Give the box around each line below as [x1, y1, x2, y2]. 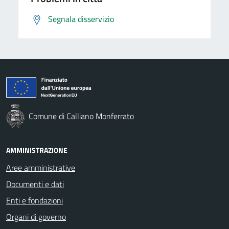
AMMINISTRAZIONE [6, 144, 67, 155]
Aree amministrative [6, 161, 75, 174]
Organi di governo [6, 210, 66, 223]
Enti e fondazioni [6, 194, 63, 207]
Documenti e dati [6, 177, 64, 190]
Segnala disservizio [48, 12, 114, 25]
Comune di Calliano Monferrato [29, 109, 134, 122]
